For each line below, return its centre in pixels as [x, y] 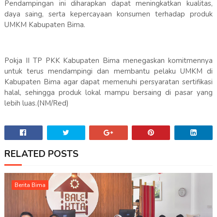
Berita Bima [30, 185]
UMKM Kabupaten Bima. [45, 25]
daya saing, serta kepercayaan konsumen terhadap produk [108, 14]
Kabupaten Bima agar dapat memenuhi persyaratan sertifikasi [108, 82]
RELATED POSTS [41, 154]
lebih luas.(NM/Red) [36, 103]
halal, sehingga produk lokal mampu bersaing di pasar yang [108, 93]
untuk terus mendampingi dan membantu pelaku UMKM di [108, 71]
